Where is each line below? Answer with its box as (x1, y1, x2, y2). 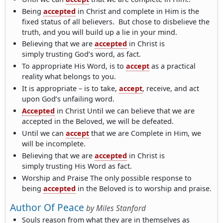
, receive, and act (142, 84, 200, 94)
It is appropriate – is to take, (22, 84, 119, 94)
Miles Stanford (96, 203, 146, 214)
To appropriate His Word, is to (22, 61, 126, 71)
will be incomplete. (22, 138, 86, 148)
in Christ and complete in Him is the (76, 6, 200, 16)
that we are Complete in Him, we (89, 128, 202, 138)
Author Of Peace (10, 201, 84, 215)
